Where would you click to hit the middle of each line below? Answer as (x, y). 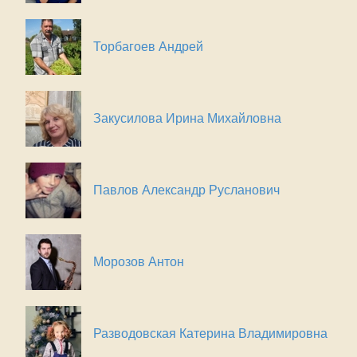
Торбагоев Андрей (148, 46)
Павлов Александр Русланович (186, 190)
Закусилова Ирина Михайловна (187, 118)
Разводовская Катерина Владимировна (210, 333)
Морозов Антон (139, 261)
